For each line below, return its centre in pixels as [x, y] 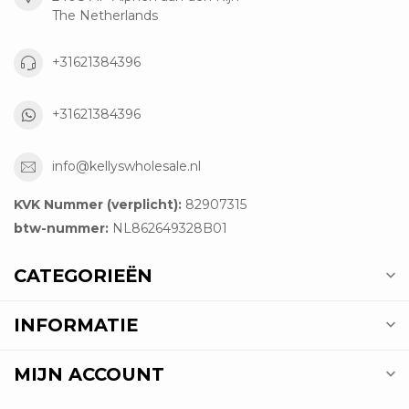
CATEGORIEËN [83, 275]
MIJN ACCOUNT [89, 374]
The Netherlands [105, 15]
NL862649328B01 [168, 228]
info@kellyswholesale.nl [126, 167]
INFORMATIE [76, 325]
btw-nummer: [61, 228]
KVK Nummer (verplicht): [98, 204]
